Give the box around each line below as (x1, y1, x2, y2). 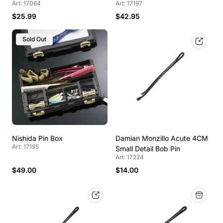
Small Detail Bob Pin (115, 144, 180, 153)
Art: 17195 (12, 143, 39, 151)
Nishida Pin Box (12, 134, 63, 143)
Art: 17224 (115, 153, 144, 161)
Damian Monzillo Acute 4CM (115, 134, 208, 143)
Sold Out (22, 35, 46, 43)
